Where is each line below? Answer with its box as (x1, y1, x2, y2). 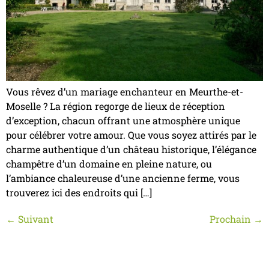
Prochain (210, 212, 253, 225)
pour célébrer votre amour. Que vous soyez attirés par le (6, 128, 256, 141)
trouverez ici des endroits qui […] (6, 186, 152, 199)
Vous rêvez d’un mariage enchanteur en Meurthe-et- (6, 85, 243, 98)
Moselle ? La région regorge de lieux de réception (6, 99, 225, 112)
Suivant (16, 212, 53, 225)
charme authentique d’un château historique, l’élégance (6, 142, 256, 156)
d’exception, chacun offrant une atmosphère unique (6, 113, 240, 127)
